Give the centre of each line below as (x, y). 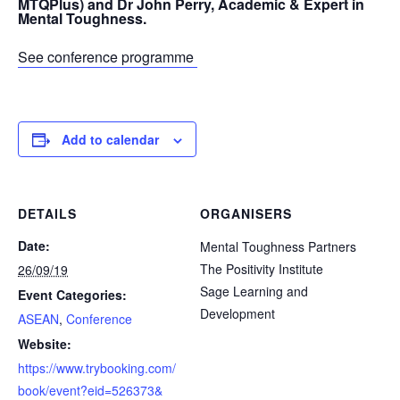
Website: (45, 344)
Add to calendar (110, 139)
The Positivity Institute (262, 269)
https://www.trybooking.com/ (97, 368)
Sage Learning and (254, 291)
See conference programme (108, 57)
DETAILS (47, 213)
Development (237, 313)
